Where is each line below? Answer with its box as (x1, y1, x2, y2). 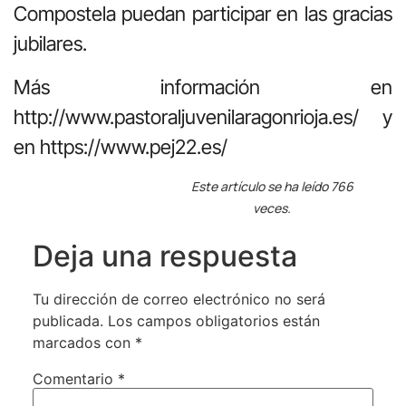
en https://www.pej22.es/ (14, 134, 227, 159)
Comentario (32, 370, 118, 389)
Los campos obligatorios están (107, 312, 320, 331)
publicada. (32, 312, 103, 331)
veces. (253, 199, 292, 217)
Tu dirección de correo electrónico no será (32, 290, 325, 309)
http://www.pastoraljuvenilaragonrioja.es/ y (14, 104, 392, 129)
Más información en (14, 74, 392, 99)
